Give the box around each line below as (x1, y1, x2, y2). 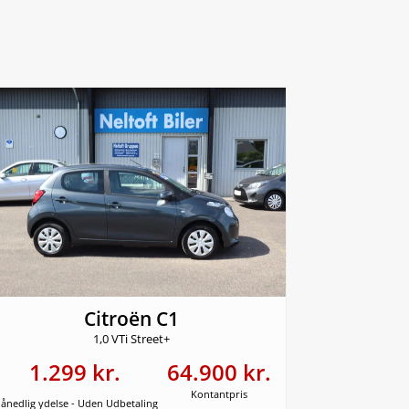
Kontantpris (191, 388, 248, 402)
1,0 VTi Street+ (93, 331, 171, 348)
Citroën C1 (84, 306, 180, 332)
